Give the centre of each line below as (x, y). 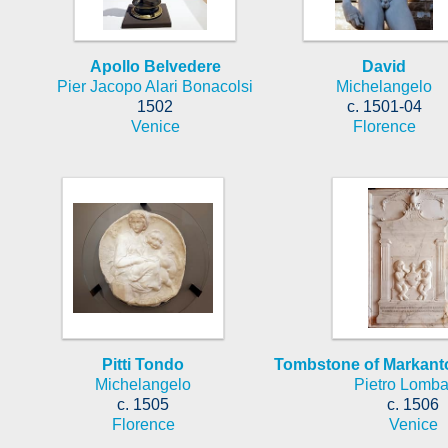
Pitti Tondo (143, 364)
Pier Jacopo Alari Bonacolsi (155, 86)
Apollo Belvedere (155, 66)
